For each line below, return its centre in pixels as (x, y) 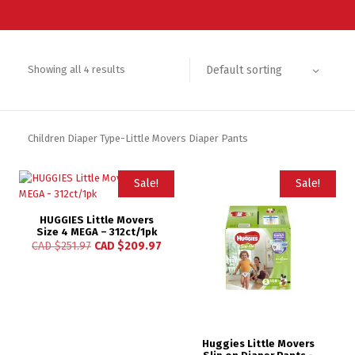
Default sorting (244, 70)
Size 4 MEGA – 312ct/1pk (96, 231)
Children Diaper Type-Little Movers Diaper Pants (138, 138)
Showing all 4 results (76, 70)
